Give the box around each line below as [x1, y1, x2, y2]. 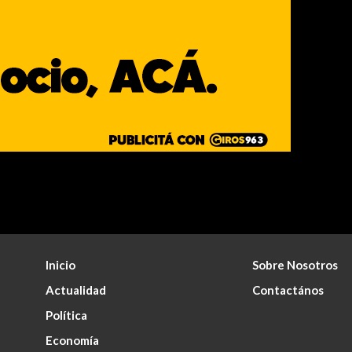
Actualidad [46, 283, 107, 297]
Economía [46, 333, 100, 347]
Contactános [251, 283, 324, 297]
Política [46, 308, 88, 322]
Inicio [46, 258, 76, 272]
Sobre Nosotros [251, 258, 338, 272]
